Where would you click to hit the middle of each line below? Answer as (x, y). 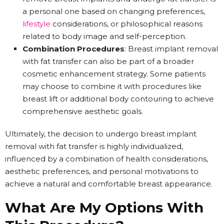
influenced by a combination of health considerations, (106, 158)
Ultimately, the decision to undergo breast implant (101, 133)
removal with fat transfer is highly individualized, (94, 146)
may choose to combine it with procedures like (112, 86)
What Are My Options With (104, 207)
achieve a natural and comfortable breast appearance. (109, 183)
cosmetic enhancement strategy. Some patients (114, 73)
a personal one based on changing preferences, (114, 11)
